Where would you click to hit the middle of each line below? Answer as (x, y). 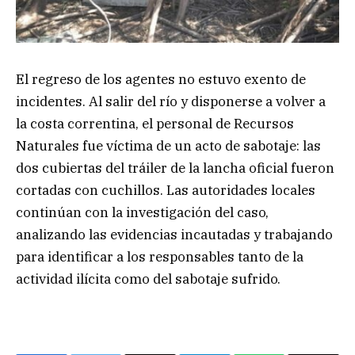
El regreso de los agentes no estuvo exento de (161, 79)
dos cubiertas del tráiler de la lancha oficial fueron (175, 168)
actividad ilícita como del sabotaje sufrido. (148, 279)
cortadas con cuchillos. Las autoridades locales (166, 190)
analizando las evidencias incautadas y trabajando (174, 234)
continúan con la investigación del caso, (142, 212)
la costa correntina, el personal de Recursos (155, 123)
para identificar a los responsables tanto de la (160, 256)
